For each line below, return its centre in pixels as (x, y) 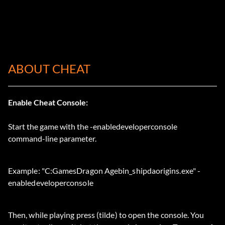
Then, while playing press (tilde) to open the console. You (106, 215)
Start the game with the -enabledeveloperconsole (93, 127)
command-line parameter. (52, 139)
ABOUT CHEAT (49, 69)
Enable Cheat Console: (48, 102)
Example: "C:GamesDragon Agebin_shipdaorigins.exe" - (104, 171)
